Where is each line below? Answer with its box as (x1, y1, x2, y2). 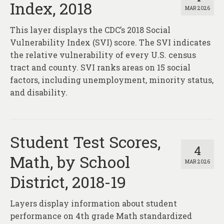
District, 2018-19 (10, 171, 126, 193)
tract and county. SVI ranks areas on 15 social (10, 62, 190, 73)
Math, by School (10, 151, 130, 173)
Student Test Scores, (10, 131, 160, 153)
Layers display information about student (10, 198, 177, 209)
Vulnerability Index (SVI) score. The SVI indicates (10, 37, 210, 48)
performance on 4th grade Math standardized (10, 210, 192, 221)
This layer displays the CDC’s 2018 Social (10, 24, 170, 35)
